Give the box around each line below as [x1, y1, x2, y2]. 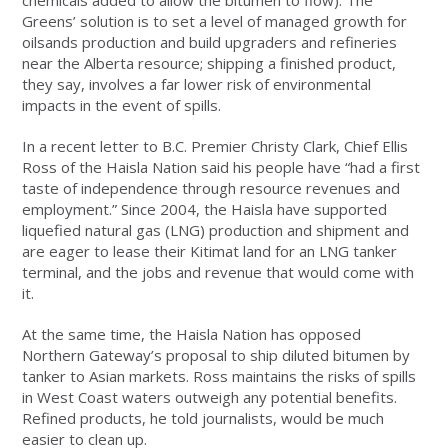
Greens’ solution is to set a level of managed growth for [22, 11, 408, 32]
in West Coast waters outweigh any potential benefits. [22, 387, 398, 408]
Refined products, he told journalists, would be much [22, 408, 385, 429]
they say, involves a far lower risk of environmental [22, 74, 372, 95]
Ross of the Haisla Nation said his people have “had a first [22, 157, 421, 178]
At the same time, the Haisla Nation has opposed [22, 324, 362, 345]
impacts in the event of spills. [22, 95, 222, 116]
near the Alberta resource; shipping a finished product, [22, 53, 397, 74]
